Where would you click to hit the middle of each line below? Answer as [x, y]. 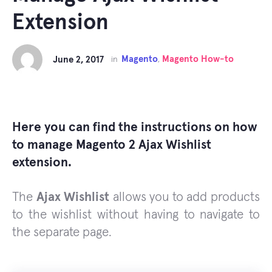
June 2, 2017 [78, 59]
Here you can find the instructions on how [135, 127]
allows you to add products [185, 197]
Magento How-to [198, 59]
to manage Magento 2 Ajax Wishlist [112, 145]
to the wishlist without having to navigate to [136, 215]
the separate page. [62, 232]
